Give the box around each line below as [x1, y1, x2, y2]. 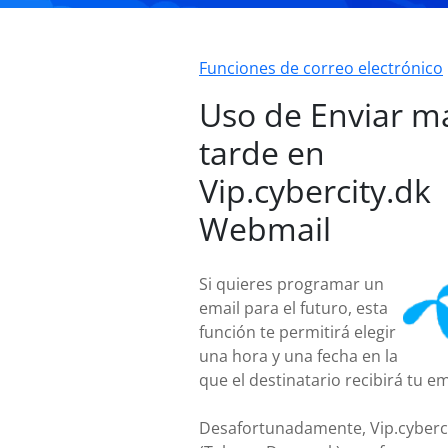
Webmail [199, 207, 331, 250]
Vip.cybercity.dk [199, 169, 431, 212]
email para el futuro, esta [199, 297, 388, 319]
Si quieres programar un [199, 273, 384, 295]
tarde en [199, 131, 325, 174]
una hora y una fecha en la [199, 345, 398, 367]
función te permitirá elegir [199, 321, 396, 343]
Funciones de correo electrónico [199, 57, 443, 79]
